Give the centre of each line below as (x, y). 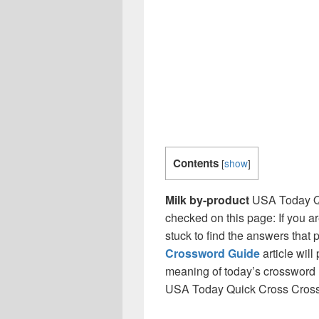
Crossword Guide (213, 253)
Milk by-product (207, 200)
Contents (196, 163)
